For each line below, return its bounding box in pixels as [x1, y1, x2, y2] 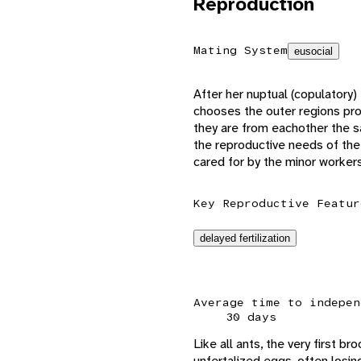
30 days [226, 309, 276, 324]
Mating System [193, 42, 288, 57]
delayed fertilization [200, 231, 290, 244]
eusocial [294, 44, 333, 57]
